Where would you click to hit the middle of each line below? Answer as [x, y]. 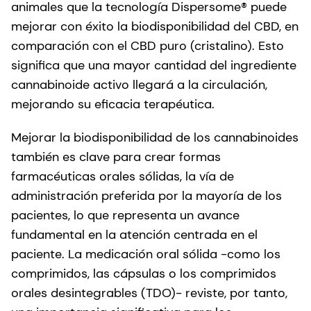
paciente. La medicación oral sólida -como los [146, 254]
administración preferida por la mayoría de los [146, 195]
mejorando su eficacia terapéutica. [113, 104]
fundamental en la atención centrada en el [134, 234]
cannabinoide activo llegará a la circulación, [139, 84]
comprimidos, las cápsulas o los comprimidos [144, 273]
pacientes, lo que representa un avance [125, 215]
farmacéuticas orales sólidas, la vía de [123, 176]
